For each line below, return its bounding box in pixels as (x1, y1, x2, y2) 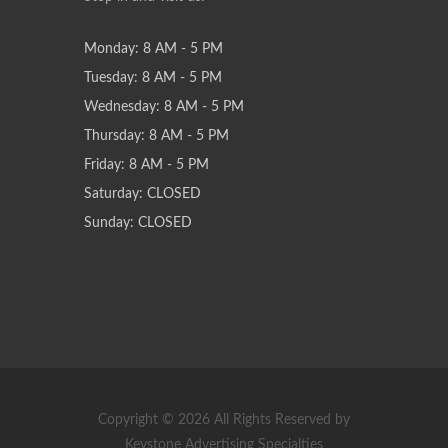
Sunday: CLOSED (84, 216, 192, 230)
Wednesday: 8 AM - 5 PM (84, 100, 244, 114)
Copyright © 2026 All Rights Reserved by (98, 413, 350, 427)
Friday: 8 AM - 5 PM (84, 158, 209, 172)
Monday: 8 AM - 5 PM (84, 42, 223, 56)
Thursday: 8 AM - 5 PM (84, 129, 229, 143)
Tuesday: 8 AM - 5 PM (84, 71, 222, 85)
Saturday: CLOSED (84, 187, 201, 201)
